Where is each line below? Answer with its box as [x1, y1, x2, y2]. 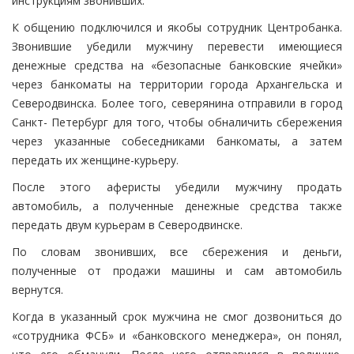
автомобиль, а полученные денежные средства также [12, 198, 342, 214]
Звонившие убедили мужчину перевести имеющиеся [12, 39, 342, 55]
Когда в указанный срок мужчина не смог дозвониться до [12, 309, 342, 325]
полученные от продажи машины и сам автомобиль [12, 263, 342, 279]
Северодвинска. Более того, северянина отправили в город [12, 96, 342, 111]
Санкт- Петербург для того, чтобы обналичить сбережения [12, 115, 342, 130]
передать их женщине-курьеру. [12, 153, 179, 168]
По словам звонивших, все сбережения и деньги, [12, 244, 342, 260]
